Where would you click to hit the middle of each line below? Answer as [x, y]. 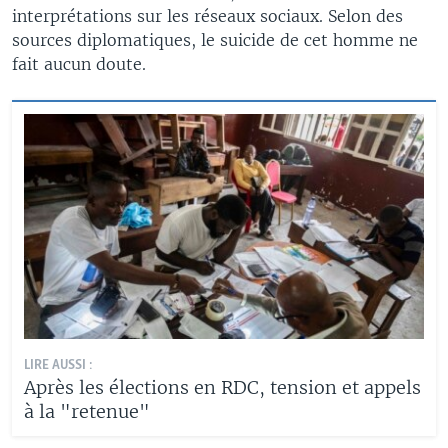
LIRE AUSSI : [58, 365]
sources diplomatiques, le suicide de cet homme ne [215, 40]
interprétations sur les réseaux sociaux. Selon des [207, 16]
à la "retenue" [87, 411]
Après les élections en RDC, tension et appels [222, 387]
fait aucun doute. [79, 64]
